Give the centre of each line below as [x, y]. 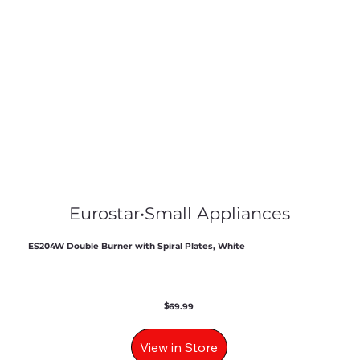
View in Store [179, 347]
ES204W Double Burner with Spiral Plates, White [136, 247]
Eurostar [104, 214]
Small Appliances [217, 214]
